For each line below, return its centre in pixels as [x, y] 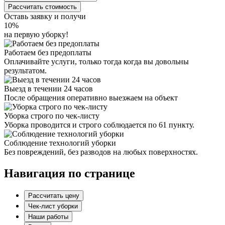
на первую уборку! [36, 34]
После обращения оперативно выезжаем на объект [91, 97]
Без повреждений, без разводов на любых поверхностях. [101, 152]
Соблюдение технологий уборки [60, 143]
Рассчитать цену [54, 195]
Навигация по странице [70, 173]
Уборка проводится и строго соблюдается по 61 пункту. [99, 125]
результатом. [25, 70]
